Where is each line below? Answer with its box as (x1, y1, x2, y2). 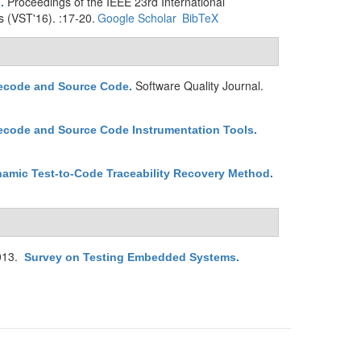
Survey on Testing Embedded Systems (24, 251, 236, 263)
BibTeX (181, 10, 218, 26)
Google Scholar (97, 10, 176, 26)
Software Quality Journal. (135, 77, 263, 93)
